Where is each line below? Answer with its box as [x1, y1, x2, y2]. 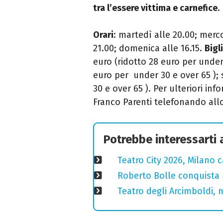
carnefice [180, 2, 218, 14]
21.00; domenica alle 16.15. [93, 43, 205, 54]
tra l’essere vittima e [93, 2, 180, 14]
